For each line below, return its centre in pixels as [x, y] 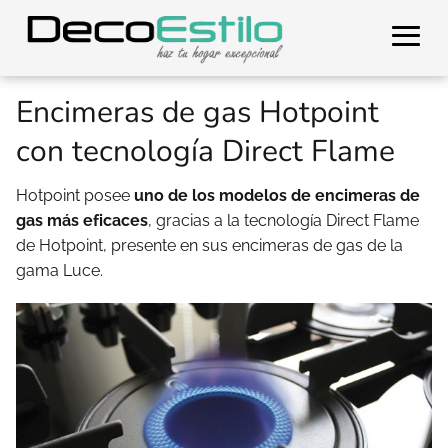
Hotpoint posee [73, 195]
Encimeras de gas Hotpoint [197, 112]
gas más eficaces [82, 220]
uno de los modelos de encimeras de [275, 195]
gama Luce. [59, 270]
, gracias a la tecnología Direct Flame [283, 220]
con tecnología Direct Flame [205, 151]
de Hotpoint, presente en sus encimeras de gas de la [209, 245]
